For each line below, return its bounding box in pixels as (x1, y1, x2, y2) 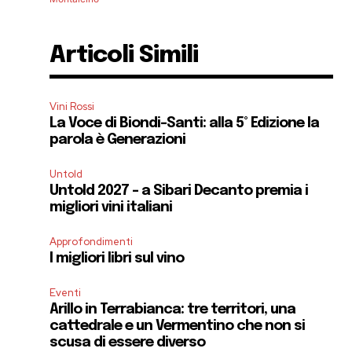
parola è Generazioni (49, 133, 186, 148)
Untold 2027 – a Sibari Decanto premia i (49, 184, 309, 199)
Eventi (49, 286, 82, 300)
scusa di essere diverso (49, 335, 206, 350)
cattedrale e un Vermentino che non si (49, 319, 306, 334)
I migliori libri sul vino (49, 251, 185, 266)
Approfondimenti (49, 235, 134, 249)
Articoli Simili (49, 43, 199, 68)
